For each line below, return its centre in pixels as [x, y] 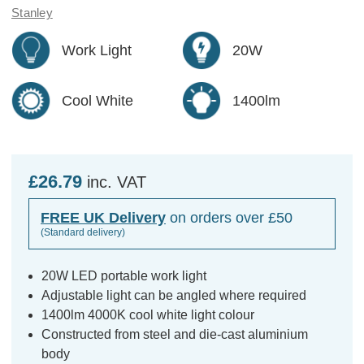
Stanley [32, 12]
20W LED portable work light [124, 275]
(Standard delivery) [83, 232]
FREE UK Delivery [103, 217]
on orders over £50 [229, 217]
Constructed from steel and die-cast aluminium [175, 334]
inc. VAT [117, 182]
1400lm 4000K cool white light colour [148, 314]
